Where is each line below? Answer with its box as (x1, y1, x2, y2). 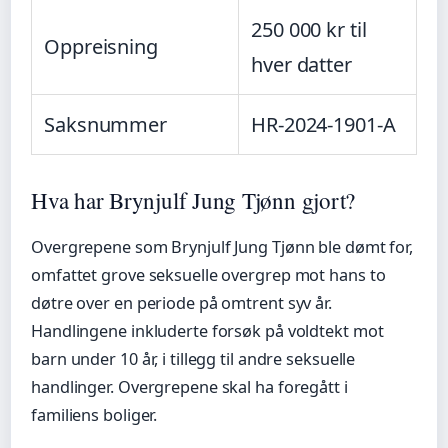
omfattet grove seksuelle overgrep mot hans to (31, 263, 386, 286)
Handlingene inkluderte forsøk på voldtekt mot (31, 319, 384, 342)
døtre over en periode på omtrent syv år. (31, 291, 332, 314)
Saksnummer (44, 111, 167, 139)
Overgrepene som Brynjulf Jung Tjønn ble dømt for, (31, 235, 414, 258)
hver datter (251, 51, 352, 79)
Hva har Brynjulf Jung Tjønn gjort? (31, 185, 356, 216)
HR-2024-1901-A (251, 111, 396, 139)
